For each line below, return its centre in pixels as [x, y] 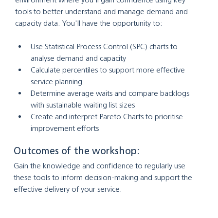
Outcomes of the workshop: [77, 151]
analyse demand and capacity [78, 58]
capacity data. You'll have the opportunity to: [89, 23]
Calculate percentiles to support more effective [109, 70]
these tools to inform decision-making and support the [104, 177]
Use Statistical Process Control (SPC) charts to [105, 46]
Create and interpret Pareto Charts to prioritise [108, 116]
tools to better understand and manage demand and [102, 11]
